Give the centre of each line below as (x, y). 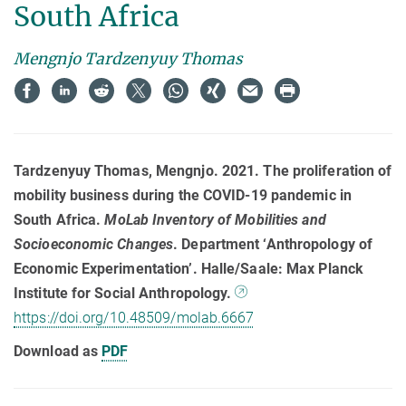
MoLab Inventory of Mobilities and (215, 219)
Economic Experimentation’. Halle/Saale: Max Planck (189, 268)
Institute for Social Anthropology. (125, 293)
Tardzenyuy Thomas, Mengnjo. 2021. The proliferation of (203, 170)
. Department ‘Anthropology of (273, 244)
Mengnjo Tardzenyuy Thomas (129, 58)
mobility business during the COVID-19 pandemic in (183, 195)
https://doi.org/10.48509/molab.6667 (134, 317)
